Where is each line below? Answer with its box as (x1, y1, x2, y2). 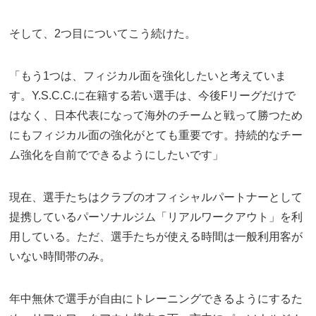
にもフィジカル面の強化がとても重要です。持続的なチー (9, 129, 303, 142)
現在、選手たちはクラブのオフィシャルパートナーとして (9, 191, 303, 204)
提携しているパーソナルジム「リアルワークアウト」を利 (9, 211, 303, 224)
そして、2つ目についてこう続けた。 (9, 28, 197, 40)
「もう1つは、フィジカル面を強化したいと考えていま (9, 70, 287, 83)
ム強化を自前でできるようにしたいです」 (9, 149, 224, 162)
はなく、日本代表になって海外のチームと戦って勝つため (9, 109, 303, 122)
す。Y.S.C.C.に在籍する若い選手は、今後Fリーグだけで (9, 90, 296, 102)
